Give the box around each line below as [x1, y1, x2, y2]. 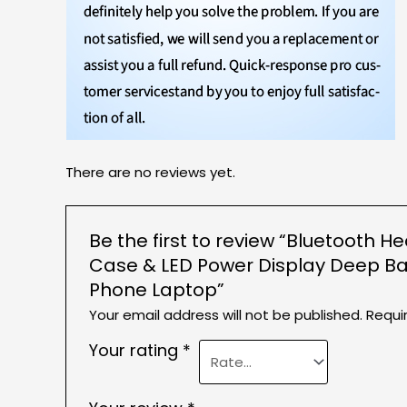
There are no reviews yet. [65, 163, 235, 183]
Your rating [89, 339, 184, 362]
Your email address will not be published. [89, 305, 363, 325]
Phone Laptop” [89, 277, 225, 303]
